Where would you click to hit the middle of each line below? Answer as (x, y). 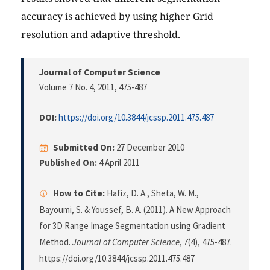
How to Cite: (79, 193)
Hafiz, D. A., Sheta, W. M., (152, 193)
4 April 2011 (118, 163)
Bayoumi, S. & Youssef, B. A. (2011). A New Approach (135, 210)
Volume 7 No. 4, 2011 (77, 87)
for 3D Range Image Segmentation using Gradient (132, 226)
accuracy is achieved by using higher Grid (117, 17)
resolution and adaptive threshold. (101, 35)
